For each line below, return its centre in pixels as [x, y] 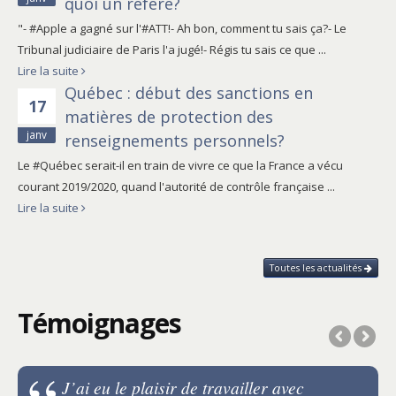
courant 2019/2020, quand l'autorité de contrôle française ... [176, 186]
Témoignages [99, 323]
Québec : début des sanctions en [189, 92]
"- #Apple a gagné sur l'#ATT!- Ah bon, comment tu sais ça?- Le [182, 28]
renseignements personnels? [175, 140]
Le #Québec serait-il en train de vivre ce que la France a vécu [180, 165]
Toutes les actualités [317, 267]
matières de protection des [169, 116]
